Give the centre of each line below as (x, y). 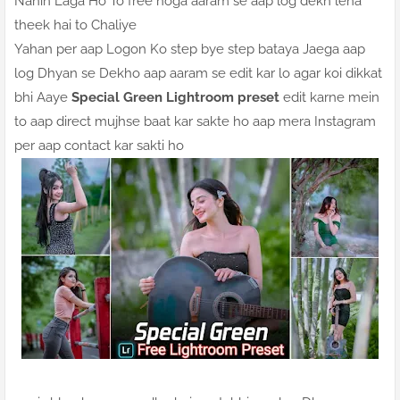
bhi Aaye (43, 98)
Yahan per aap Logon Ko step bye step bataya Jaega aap (190, 50)
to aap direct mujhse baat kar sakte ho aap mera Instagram (195, 122)
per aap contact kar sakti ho (99, 146)
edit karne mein (329, 98)
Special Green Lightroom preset (175, 98)
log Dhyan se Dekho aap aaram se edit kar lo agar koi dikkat (198, 74)
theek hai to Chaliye (75, 25)
